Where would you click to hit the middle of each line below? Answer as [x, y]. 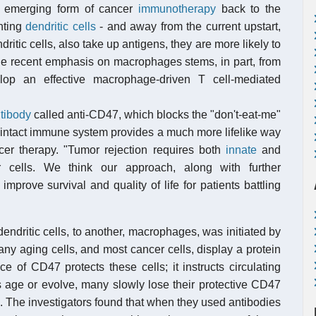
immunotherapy [177, 9]
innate [241, 150]
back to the [248, 9]
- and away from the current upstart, [188, 26]
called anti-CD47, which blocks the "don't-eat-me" [156, 115]
